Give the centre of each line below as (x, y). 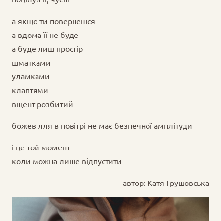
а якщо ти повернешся (54, 21)
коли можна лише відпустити (67, 161)
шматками (31, 62)
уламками (31, 76)
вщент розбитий (42, 104)
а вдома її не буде (45, 35)
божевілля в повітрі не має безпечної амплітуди (102, 126)
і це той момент (41, 147)
